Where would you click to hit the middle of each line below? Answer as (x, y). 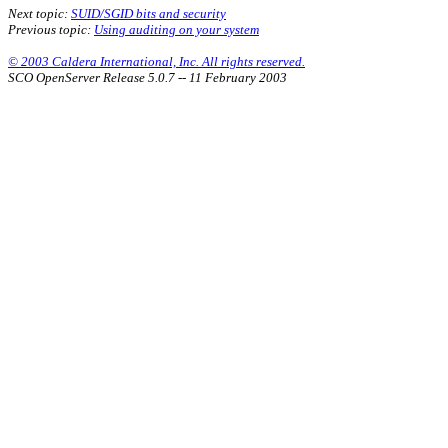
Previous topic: (51, 29)
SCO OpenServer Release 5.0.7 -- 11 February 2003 (147, 77)
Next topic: (39, 13)
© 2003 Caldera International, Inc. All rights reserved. (156, 61)
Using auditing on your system (176, 29)
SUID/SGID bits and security (148, 13)
